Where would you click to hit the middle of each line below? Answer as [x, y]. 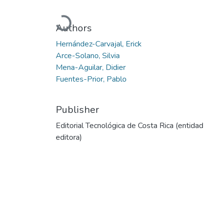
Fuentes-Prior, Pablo [91, 79]
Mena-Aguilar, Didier [91, 67]
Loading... [55, 27]
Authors [74, 28]
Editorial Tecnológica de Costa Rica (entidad [130, 125]
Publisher [77, 109]
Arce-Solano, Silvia [88, 55]
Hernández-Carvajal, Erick [99, 44]
